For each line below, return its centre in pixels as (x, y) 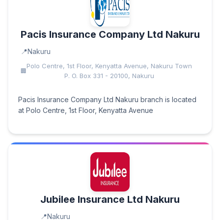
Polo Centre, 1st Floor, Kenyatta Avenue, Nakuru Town (109, 66)
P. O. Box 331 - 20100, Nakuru (109, 76)
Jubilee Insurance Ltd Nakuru (110, 199)
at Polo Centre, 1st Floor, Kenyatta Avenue (86, 110)
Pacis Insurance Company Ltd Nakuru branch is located (107, 99)
